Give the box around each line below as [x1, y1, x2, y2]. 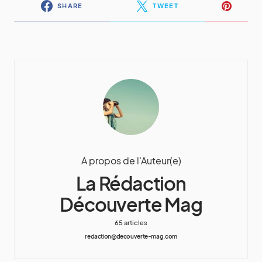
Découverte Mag [60, 192, 202, 216]
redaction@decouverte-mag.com [85, 232, 177, 240]
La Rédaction [76, 171, 186, 195]
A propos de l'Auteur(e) [81, 154, 181, 167]
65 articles [115, 218, 147, 226]
